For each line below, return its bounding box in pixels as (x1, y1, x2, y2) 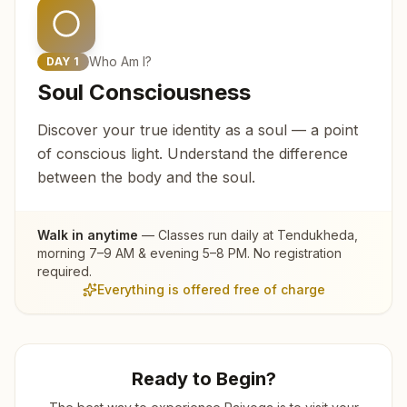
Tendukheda (277, 226, 354, 243)
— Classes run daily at (138, 226, 277, 243)
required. (37, 263, 92, 279)
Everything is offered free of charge (96, 281, 325, 297)
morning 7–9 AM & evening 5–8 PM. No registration (37, 244, 342, 261)
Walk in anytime (37, 226, 138, 243)
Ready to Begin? (131, 367, 276, 390)
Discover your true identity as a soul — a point (37, 120, 358, 139)
